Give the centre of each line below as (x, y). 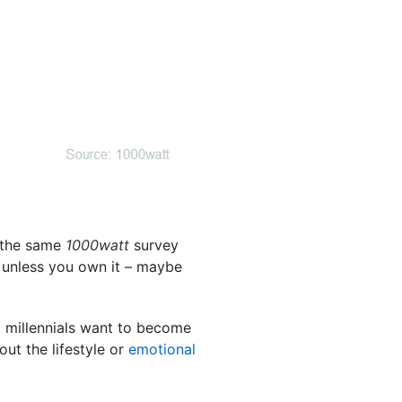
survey (154, 245)
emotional (162, 349)
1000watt (97, 245)
